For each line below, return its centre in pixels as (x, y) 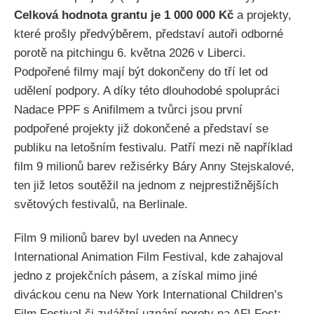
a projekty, (262, 15)
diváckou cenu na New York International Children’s (149, 294)
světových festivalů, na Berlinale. (101, 204)
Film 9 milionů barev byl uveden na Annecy (126, 238)
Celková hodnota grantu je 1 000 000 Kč (124, 15)
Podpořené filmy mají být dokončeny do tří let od (141, 71)
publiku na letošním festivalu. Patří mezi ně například (153, 147)
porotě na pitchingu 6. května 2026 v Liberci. (130, 53)
